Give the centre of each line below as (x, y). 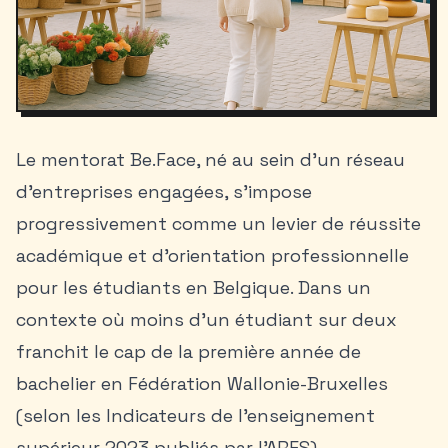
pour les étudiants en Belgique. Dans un (193, 287)
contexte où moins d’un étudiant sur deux (206, 319)
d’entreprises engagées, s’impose (164, 191)
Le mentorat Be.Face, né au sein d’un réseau (210, 159)
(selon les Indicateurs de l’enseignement (195, 415)
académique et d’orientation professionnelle (212, 255)
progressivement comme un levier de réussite (218, 223)
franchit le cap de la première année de (188, 351)
